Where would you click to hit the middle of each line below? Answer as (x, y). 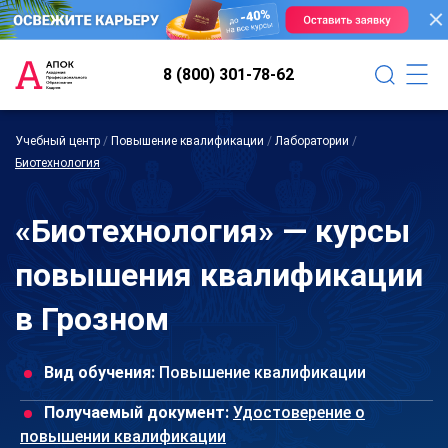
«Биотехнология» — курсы (212, 230)
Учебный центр (57, 140)
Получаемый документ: (136, 412)
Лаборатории (312, 140)
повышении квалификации (123, 436)
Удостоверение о (299, 412)
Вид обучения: (99, 372)
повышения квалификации (219, 274)
